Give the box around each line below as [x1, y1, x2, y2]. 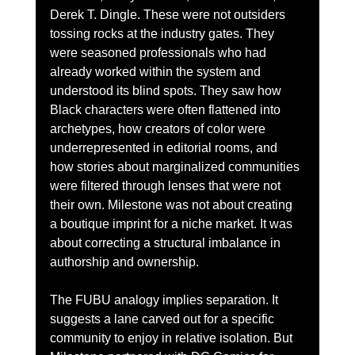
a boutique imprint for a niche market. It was [49, 216, 296, 231]
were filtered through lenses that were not [49, 178, 284, 193]
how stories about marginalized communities [49, 159, 303, 174]
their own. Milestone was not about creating [49, 197, 296, 212]
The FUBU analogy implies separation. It [49, 292, 281, 307]
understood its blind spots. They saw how [49, 83, 284, 97]
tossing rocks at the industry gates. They [49, 26, 277, 40]
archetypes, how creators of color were [49, 121, 269, 136]
